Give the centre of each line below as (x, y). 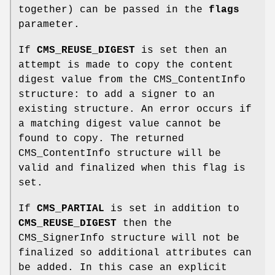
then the (144, 224)
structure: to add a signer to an (117, 95)
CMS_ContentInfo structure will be (120, 154)
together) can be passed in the (114, 10)
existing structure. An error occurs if (135, 110)
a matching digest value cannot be (120, 124)
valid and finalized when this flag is (132, 168)
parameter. (49, 25)
